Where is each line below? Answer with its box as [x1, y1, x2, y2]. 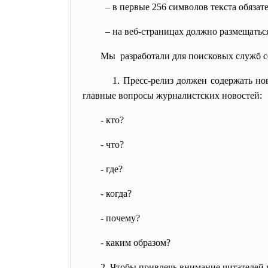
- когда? [100, 188, 132, 199]
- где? [100, 164, 123, 174]
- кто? [100, 115, 124, 125]
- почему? [100, 213, 140, 223]
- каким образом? [100, 237, 170, 248]
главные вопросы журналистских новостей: [83, 90, 262, 100]
